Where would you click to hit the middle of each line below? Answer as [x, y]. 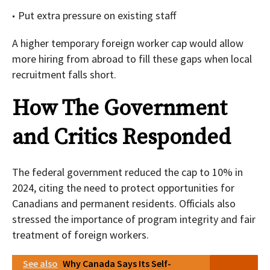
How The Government [120, 109]
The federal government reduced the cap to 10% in [127, 172]
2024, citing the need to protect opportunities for [123, 188]
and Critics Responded [121, 138]
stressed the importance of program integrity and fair [134, 219]
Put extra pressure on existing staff [97, 16]
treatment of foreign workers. [80, 235]
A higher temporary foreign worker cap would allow [128, 43]
